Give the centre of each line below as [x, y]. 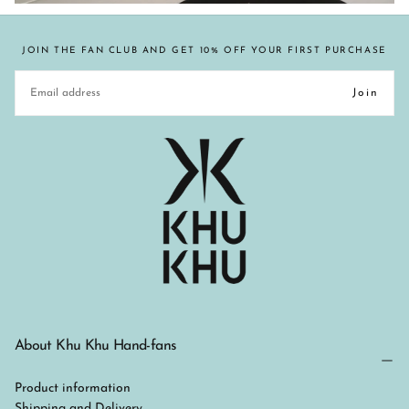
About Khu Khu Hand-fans [96, 346]
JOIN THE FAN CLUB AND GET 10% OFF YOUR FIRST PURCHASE [204, 50]
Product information [73, 388]
